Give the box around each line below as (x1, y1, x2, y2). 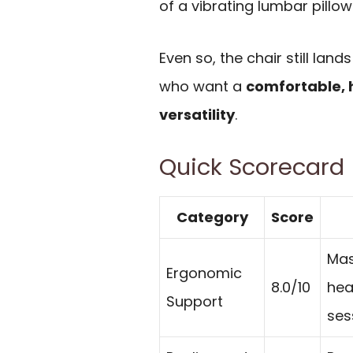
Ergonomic (166, 262, 242, 283)
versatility (159, 105, 235, 125)
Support (166, 291, 223, 311)
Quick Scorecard (159, 150, 344, 183)
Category (176, 206, 248, 227)
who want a (159, 76, 246, 97)
